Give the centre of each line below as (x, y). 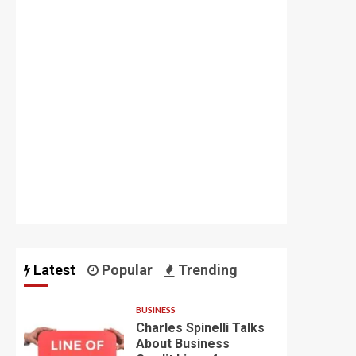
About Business (182, 344)
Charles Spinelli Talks (200, 328)
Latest (53, 270)
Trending (206, 270)
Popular (126, 270)
